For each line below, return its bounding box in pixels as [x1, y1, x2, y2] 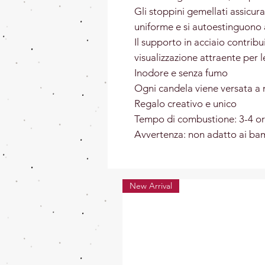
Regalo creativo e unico [134, 98, 237, 110]
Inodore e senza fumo [134, 67, 228, 79]
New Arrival [130, 180, 172, 192]
